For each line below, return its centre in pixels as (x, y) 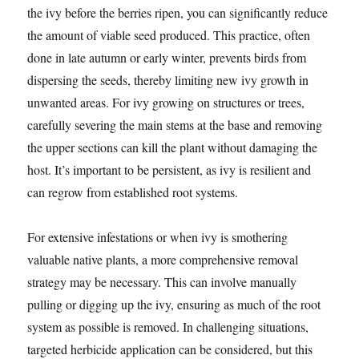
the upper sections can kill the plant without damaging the (173, 147)
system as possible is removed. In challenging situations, (168, 327)
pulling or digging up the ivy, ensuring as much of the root (174, 305)
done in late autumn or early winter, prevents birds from (167, 58)
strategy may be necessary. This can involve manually (162, 282)
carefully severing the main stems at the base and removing (175, 125)
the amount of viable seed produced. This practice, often (169, 35)
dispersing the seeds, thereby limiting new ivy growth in (168, 80)
